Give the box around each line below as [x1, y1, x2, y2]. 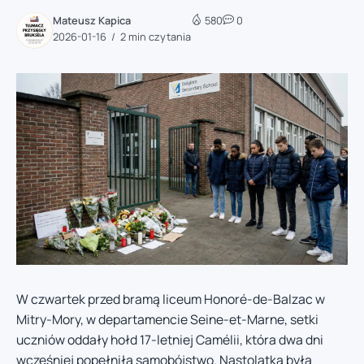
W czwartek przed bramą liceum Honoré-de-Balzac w [16, 290, 325, 309]
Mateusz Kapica [53, 12, 131, 28]
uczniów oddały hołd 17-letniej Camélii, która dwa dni [16, 331, 323, 349]
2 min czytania [118, 28, 191, 44]
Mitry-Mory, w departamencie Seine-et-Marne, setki [16, 310, 318, 329]
